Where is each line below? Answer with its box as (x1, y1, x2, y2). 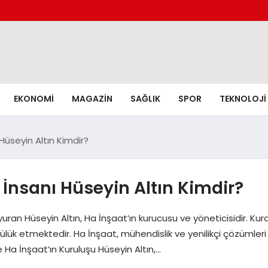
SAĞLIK (130, 92, 160, 105)
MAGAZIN (71, 92, 112, 105)
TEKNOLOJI (219, 92, 266, 105)
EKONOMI (13, 92, 54, 105)
